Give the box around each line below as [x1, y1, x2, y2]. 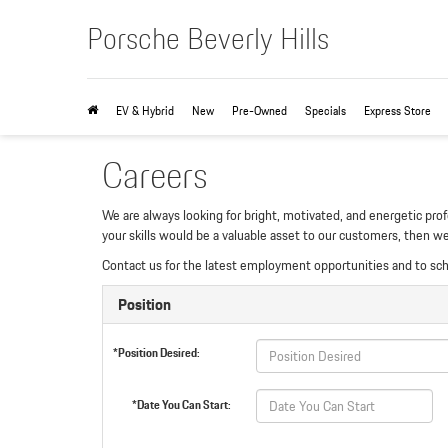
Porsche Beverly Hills [87, 14, 329, 62]
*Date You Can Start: [132, 395, 232, 414]
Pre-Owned [232, 101, 287, 120]
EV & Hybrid [116, 101, 174, 120]
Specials [305, 101, 346, 120]
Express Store [364, 101, 431, 120]
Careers [102, 147, 208, 204]
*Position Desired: [113, 343, 200, 362]
